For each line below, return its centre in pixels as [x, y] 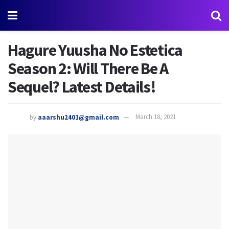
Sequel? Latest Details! [82, 87]
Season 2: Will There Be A [88, 68]
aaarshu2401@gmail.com [78, 117]
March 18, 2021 [156, 117]
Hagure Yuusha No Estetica [95, 50]
